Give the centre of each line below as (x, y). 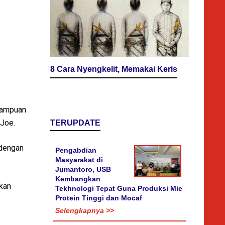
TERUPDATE (75, 123)
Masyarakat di (79, 159)
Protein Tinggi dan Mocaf (99, 198)
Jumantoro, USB (83, 169)
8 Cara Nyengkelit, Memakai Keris (114, 69)
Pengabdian (76, 150)
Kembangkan (78, 179)
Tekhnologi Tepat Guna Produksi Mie (119, 188)
